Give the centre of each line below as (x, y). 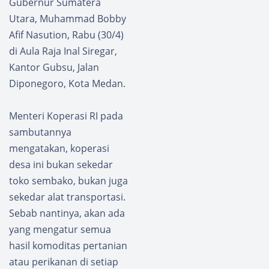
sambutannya (40, 132)
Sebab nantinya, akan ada (67, 213)
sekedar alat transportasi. (67, 197)
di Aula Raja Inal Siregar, (63, 51)
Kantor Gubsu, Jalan (54, 67)
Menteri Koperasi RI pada (66, 116)
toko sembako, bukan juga (68, 180)
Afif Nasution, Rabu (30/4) (66, 35)
